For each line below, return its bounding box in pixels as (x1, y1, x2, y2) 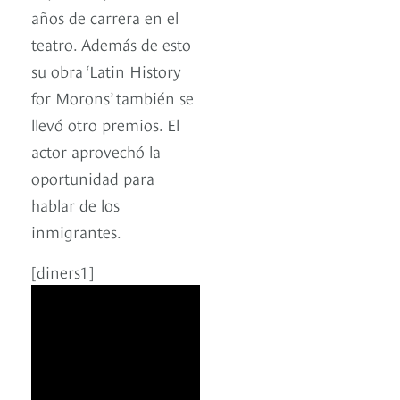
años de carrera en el (31, 5, 179, 29)
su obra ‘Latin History (31, 59, 181, 82)
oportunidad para (31, 166, 154, 189)
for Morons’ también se (31, 86, 194, 109)
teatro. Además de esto (31, 32, 191, 55)
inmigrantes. (31, 220, 121, 243)
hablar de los (31, 193, 120, 216)
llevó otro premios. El (31, 112, 179, 136)
